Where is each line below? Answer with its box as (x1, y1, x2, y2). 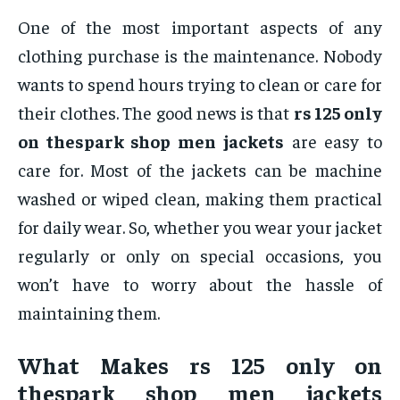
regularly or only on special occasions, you (18, 244, 382, 267)
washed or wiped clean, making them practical (18, 187, 382, 210)
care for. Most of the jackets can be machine (18, 158, 382, 181)
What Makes (18, 350, 189, 380)
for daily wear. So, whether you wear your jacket (18, 215, 382, 238)
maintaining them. (18, 301, 160, 324)
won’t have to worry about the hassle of (18, 272, 382, 296)
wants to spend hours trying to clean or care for (18, 72, 382, 96)
